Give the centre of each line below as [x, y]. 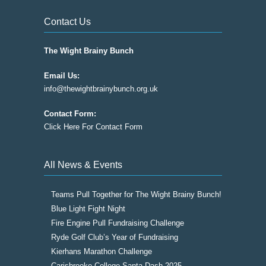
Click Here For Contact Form [93, 127]
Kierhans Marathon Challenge [102, 251]
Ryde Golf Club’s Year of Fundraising [115, 237]
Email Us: [62, 76]
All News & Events [83, 165]
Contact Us [67, 22]
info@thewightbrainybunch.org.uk [101, 89]
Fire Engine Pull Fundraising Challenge [118, 223]
